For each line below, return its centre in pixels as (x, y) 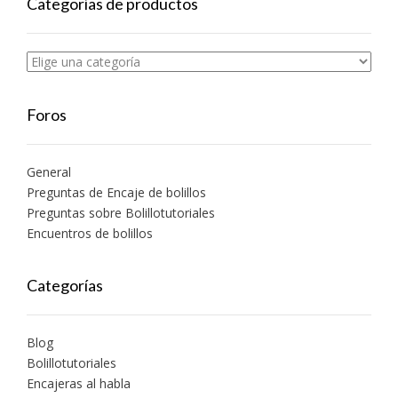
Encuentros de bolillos (90, 233)
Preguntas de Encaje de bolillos (116, 192)
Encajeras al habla (79, 383)
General (49, 171)
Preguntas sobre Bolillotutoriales (121, 212)
